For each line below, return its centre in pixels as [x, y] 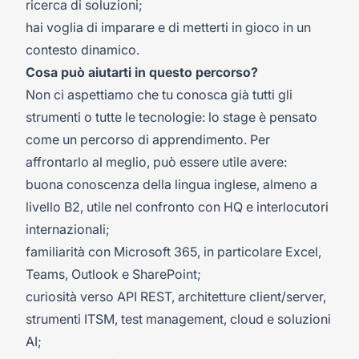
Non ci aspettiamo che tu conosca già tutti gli [159, 95]
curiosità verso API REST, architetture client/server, [176, 296]
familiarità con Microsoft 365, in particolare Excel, [173, 252]
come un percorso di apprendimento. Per [148, 139]
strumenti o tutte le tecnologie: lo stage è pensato [171, 117]
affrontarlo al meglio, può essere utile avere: [156, 162]
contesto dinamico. [83, 50]
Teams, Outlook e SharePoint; [113, 274]
